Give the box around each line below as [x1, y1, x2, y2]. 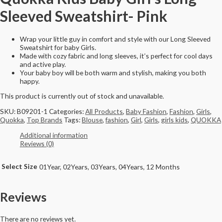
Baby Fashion [126, 107, 166, 116]
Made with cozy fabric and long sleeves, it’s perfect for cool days [20, 51, 213, 60]
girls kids [161, 115, 188, 124]
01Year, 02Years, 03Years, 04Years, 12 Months [39, 163, 180, 171]
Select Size [1, 162, 37, 171]
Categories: [49, 107, 85, 116]
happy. [20, 76, 40, 85]
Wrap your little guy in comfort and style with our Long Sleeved [20, 34, 211, 43]
